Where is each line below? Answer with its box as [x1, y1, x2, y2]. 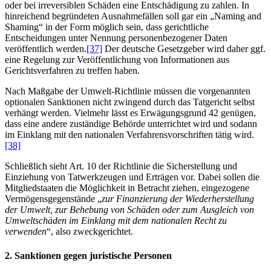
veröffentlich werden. [5, 44, 87, 54]
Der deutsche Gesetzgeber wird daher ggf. [102, 44, 266, 54]
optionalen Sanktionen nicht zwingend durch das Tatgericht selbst [5, 97, 255, 108]
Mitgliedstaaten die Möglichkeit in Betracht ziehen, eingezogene [5, 183, 249, 194]
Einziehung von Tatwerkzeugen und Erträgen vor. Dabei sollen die [5, 172, 260, 183]
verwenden [5, 226, 47, 237]
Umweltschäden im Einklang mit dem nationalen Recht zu [5, 215, 227, 226]
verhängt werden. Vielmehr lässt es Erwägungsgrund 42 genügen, [5, 108, 256, 119]
